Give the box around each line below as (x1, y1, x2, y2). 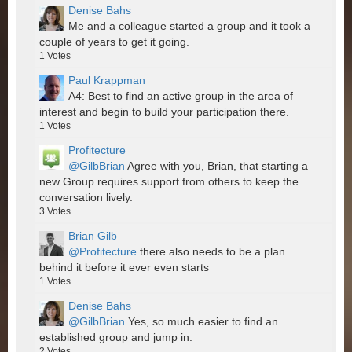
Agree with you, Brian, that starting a (125, 159, 308, 173)
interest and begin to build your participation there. (39, 105, 289, 119)
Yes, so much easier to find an (125, 315, 278, 328)
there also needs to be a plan (137, 245, 285, 258)
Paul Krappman (68, 74, 145, 87)
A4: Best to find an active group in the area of (68, 90, 293, 103)
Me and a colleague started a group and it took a (68, 20, 310, 33)
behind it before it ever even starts (39, 261, 209, 274)
